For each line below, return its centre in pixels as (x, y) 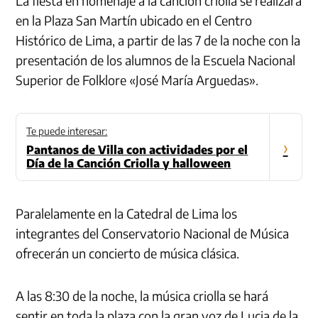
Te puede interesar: (67, 131)
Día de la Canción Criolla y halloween (129, 163)
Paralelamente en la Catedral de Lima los (127, 213)
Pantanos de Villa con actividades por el (137, 149)
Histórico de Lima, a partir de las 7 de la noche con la (158, 40)
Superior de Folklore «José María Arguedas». (137, 79)
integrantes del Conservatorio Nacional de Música (153, 233)
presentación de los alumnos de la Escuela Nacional (156, 60)
